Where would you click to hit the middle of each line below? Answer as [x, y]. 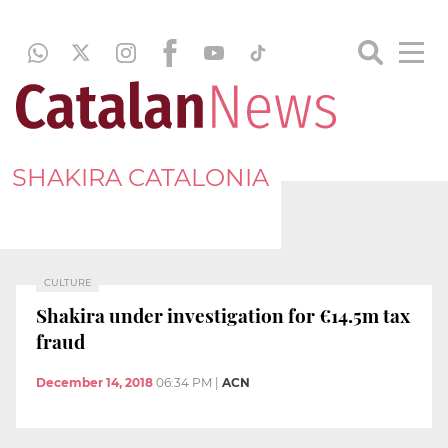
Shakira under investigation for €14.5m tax [223, 314]
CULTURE [67, 282]
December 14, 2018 [94, 383]
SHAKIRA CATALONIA [140, 177]
